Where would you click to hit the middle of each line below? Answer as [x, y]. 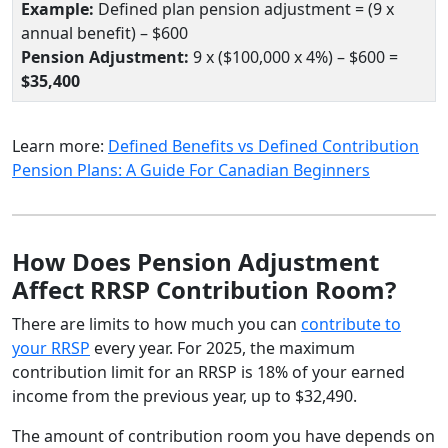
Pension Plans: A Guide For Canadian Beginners [191, 169]
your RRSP [51, 347]
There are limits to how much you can [156, 323]
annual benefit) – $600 [104, 32]
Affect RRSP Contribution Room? [204, 289]
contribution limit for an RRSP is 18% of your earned [208, 371]
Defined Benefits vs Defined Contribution [263, 145]
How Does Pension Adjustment [195, 261]
